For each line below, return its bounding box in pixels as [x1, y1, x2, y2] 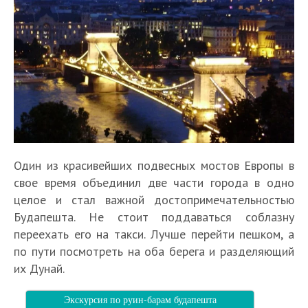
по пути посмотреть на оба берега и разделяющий [14, 243, 294, 260]
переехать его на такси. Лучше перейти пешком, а [14, 226, 294, 243]
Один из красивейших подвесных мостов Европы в [14, 157, 294, 174]
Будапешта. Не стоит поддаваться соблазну [14, 209, 294, 225]
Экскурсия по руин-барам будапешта [63, 293, 217, 307]
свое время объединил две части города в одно [14, 175, 294, 191]
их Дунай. [14, 261, 65, 277]
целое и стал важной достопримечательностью [14, 192, 294, 208]
